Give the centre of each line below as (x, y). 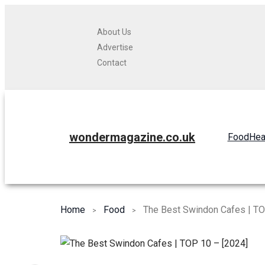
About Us (114, 32)
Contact (112, 63)
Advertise (115, 47)
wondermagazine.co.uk (132, 137)
